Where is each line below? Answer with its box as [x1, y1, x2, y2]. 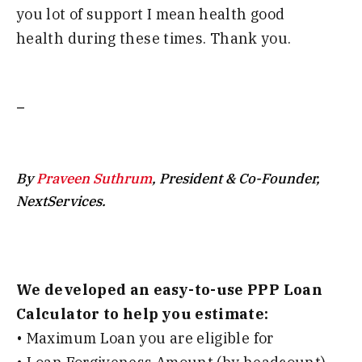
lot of [46, 4, 86, 23]
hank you [220, 28, 288, 48]
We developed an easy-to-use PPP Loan [16, 280, 322, 299]
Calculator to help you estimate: [16, 304, 269, 323]
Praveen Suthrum [36, 170, 152, 188]
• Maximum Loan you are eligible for [16, 328, 274, 347]
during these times [67, 28, 204, 48]
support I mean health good [86, 4, 285, 23]
